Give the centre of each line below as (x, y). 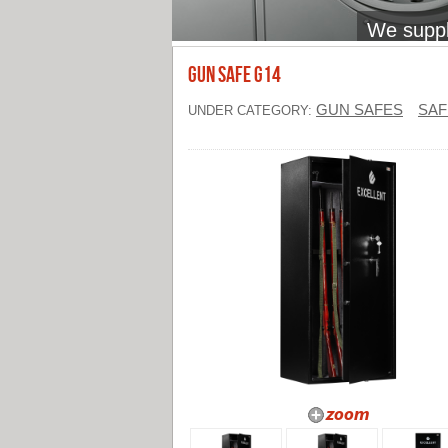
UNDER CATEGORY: (252, 110)
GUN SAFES (359, 110)
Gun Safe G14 (234, 75)
